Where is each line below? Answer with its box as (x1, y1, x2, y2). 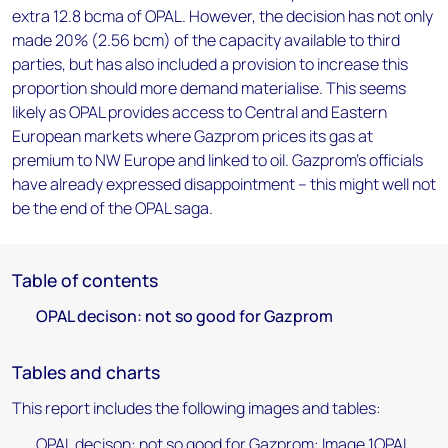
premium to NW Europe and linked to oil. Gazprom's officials (12, 149, 423, 171)
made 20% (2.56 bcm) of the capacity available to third (12, 29, 400, 51)
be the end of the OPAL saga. (12, 197, 213, 219)
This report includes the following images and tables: (12, 397, 381, 419)
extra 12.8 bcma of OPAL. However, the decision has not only (12, 5, 433, 27)
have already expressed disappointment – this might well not (12, 173, 436, 195)
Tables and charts (12, 360, 160, 384)
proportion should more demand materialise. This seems (12, 77, 406, 99)
